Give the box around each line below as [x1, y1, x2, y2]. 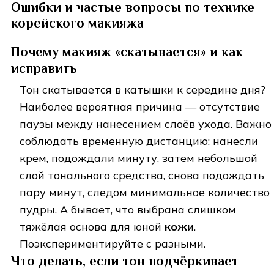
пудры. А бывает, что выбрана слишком [20, 202, 236, 217]
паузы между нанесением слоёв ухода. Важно [20, 116, 272, 131]
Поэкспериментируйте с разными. [20, 236, 209, 251]
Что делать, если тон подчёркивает [11, 253, 239, 268]
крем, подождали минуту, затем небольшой [20, 150, 257, 165]
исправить [11, 60, 77, 76]
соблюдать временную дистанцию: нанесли [20, 133, 258, 148]
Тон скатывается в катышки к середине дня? [20, 82, 265, 97]
